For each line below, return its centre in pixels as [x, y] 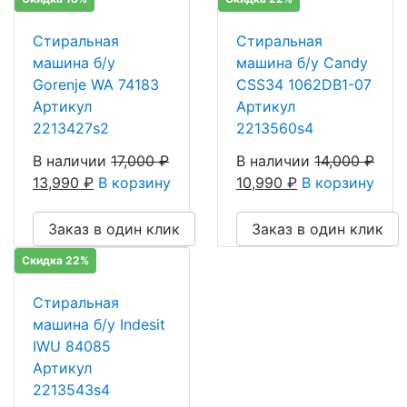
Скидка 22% [55, 261]
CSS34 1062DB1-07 [304, 85]
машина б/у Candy [302, 63]
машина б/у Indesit [99, 325]
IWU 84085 [72, 347]
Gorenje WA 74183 [96, 85]
